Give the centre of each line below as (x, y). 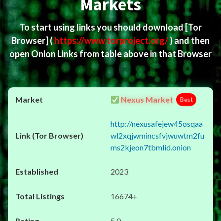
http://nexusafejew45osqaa (157, 124)
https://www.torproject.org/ (112, 40)
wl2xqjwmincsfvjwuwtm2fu (157, 135)
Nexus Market (147, 99)
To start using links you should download (102, 27)
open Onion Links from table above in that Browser (110, 54)
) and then (190, 40)
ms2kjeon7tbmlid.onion (151, 147)
